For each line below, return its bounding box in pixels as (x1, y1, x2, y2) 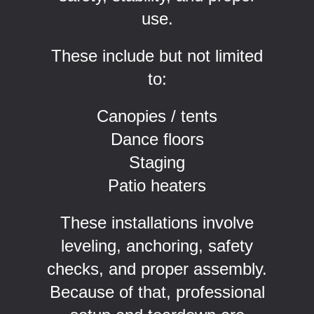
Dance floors (110, 129, 204, 149)
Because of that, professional (49, 282, 265, 301)
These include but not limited (51, 46, 263, 65)
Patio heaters (108, 175, 206, 195)
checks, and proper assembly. (47, 259, 267, 278)
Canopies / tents (97, 106, 217, 125)
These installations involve (60, 212, 254, 232)
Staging (129, 152, 185, 172)
